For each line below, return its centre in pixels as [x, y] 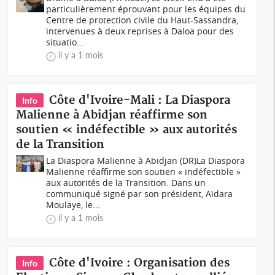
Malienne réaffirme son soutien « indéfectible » [144, 172]
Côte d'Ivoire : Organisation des [140, 263]
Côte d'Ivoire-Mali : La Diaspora [140, 100]
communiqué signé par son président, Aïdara [140, 194]
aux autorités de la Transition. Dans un [126, 183]
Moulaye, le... [73, 205]
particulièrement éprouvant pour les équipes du [146, 9]
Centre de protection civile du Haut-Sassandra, [142, 20]
